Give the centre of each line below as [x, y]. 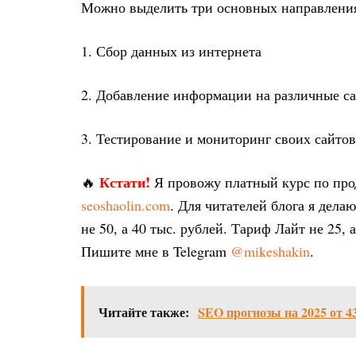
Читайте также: [144, 312]
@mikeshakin [270, 251]
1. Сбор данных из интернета [171, 51]
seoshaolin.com [126, 205]
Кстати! [125, 182]
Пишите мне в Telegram [156, 251]
